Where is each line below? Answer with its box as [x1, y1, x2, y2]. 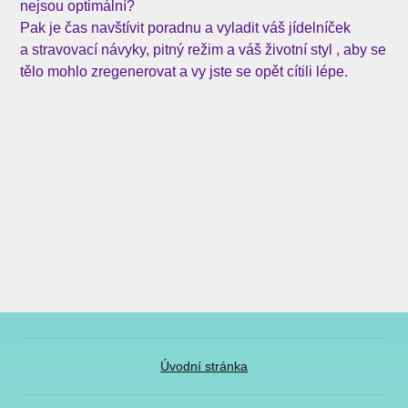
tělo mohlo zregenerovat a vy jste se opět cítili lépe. [20, 64, 356, 80]
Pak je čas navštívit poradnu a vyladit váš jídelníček [20, 20, 352, 36]
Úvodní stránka [160, 359, 248, 374]
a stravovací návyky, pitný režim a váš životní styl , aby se [20, 42, 387, 58]
